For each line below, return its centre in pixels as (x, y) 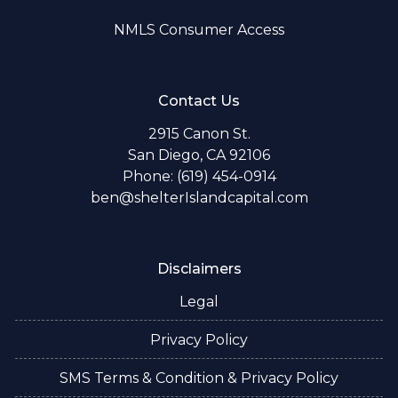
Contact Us (199, 100)
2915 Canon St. (199, 133)
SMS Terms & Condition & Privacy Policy (199, 378)
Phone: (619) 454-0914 (199, 176)
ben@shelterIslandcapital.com (199, 197)
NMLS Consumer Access (199, 29)
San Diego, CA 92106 (199, 155)
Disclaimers (199, 268)
